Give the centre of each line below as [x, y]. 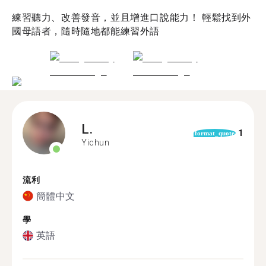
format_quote [214, 133]
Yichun [96, 142]
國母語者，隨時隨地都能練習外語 [86, 31]
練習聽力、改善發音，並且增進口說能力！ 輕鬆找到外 [132, 17]
